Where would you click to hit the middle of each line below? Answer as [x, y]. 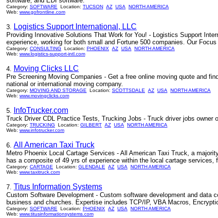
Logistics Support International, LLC [75, 27]
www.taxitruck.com [40, 172]
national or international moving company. [65, 84]
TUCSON [93, 7]
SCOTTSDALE [128, 90]
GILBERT [91, 125]
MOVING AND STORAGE [58, 90]
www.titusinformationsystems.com [56, 214]
